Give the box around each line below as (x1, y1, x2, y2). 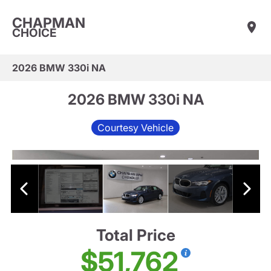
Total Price (96, 226, 175, 245)
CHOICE (12, 25, 57, 40)
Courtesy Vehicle (97, 121, 174, 134)
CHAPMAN (12, 14, 85, 31)
